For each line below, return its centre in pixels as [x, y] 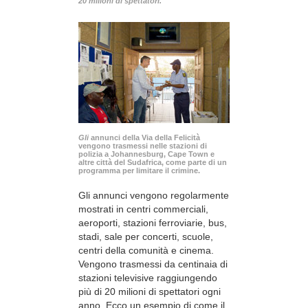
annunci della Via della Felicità [145, 138]
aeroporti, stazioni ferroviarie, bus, [153, 223]
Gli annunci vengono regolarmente [154, 196]
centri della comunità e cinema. [146, 251]
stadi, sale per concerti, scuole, [146, 237]
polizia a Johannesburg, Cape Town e [146, 154]
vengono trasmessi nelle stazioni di [143, 146]
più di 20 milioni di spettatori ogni [150, 292]
